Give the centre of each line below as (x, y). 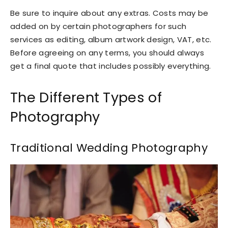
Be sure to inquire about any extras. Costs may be (109, 13)
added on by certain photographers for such (98, 26)
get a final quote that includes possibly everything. (111, 66)
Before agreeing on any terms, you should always (107, 52)
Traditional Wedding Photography (109, 148)
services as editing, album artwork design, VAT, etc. (111, 39)
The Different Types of (86, 97)
